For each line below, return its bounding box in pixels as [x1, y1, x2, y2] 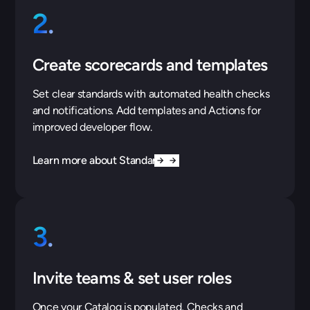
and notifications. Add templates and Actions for [32, 103, 261, 117]
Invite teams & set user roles [32, 267, 231, 288]
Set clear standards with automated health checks [32, 86, 270, 100]
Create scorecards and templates [32, 54, 268, 75]
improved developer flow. [32, 120, 153, 134]
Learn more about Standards [32, 153, 167, 167]
